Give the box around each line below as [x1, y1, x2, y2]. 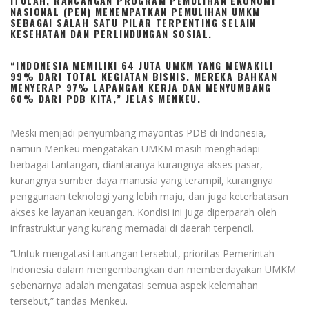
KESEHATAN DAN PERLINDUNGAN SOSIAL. [10, 26, 212, 41]
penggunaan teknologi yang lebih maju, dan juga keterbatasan [10, 189, 288, 203]
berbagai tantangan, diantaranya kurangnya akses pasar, [10, 157, 263, 171]
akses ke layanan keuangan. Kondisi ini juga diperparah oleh [10, 205, 277, 219]
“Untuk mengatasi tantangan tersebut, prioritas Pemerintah [10, 246, 275, 260]
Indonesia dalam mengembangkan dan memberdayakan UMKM [10, 262, 296, 276]
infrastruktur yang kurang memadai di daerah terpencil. [10, 221, 254, 235]
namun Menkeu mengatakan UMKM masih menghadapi [10, 141, 260, 155]
